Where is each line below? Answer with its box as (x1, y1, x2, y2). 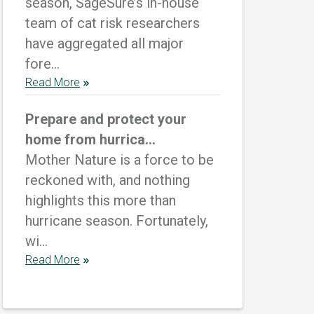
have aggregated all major (25, 35, 184, 52)
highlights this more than (25, 192, 176, 209)
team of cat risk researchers (25, 15, 200, 32)
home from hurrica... (25, 131, 156, 148)
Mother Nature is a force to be (25, 151, 214, 168)
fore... (25, 55, 60, 72)
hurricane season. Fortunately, (25, 212, 208, 229)
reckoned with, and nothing (25, 172, 190, 189)
